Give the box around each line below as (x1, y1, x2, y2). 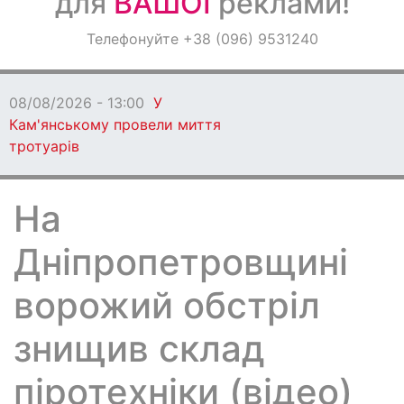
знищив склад (14, 326, 265, 371)
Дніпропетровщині (14, 240, 348, 284)
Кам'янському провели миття (9, 115, 221, 133)
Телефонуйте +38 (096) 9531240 (86, 30, 318, 48)
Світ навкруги (14, 75, 125, 95)
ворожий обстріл (14, 283, 320, 327)
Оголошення (14, 27, 115, 47)
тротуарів (9, 137, 79, 155)
